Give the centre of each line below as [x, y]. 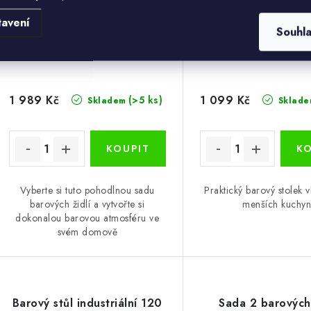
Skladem [105, 101]
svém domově [87, 232]
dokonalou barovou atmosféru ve [87, 218]
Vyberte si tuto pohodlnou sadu [87, 191]
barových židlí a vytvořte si [87, 204]
